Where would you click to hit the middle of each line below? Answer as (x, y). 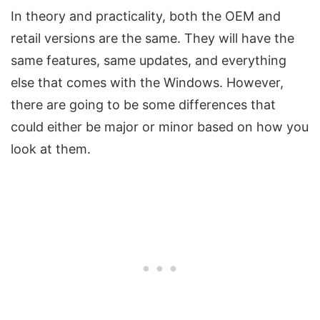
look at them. (51, 149)
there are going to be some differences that (143, 105)
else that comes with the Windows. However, (147, 83)
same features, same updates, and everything (149, 61)
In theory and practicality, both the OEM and (146, 16)
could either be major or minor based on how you (160, 127)
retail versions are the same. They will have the (152, 39)
